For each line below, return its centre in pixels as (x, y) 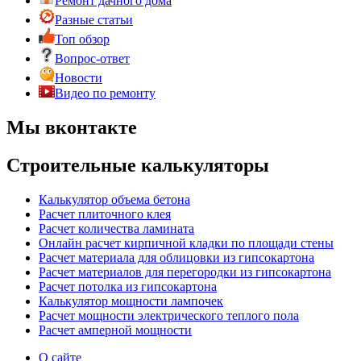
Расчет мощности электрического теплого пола (169, 316)
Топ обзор (82, 39)
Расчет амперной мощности (115, 330)
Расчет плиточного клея (105, 214)
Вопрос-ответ (92, 59)
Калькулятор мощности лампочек (131, 301)
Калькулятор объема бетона (114, 200)
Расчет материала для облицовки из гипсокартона (176, 258)
